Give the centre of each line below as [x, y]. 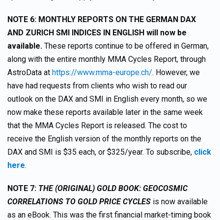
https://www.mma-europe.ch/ [102, 72]
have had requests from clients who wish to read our [97, 86]
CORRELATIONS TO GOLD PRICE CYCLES [79, 202]
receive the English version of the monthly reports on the [104, 139]
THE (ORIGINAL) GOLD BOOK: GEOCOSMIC [113, 188]
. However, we [176, 72]
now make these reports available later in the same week [105, 112]
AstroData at [30, 72]
